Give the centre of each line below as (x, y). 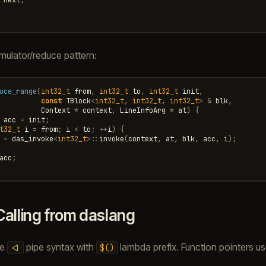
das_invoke (32, 139)
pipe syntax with (60, 247)
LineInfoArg (142, 110)
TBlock (78, 101)
